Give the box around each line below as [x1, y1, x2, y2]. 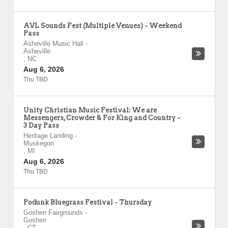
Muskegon [23, 139, 54, 147]
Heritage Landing [23, 132, 73, 139]
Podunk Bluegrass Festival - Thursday [23, 198, 152, 206]
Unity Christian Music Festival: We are [23, 106, 157, 114]
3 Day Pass [23, 122, 59, 129]
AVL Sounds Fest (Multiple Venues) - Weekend [23, 22, 182, 30]
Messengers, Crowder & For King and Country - [23, 114, 180, 122]
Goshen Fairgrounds [23, 209, 83, 216]
